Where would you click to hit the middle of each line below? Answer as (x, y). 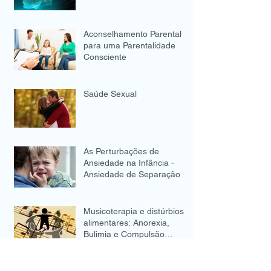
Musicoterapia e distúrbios (134, 211)
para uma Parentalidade (129, 45)
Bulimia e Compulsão (124, 234)
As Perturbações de (121, 151)
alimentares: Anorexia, (126, 223)
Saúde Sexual (110, 94)
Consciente (105, 57)
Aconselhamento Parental (132, 34)
